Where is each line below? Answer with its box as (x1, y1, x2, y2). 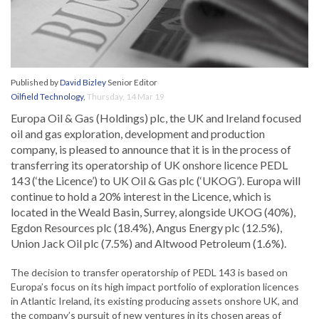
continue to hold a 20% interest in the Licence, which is (11, 189, 271, 204)
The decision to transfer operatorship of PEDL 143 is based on (11, 266, 288, 279)
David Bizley (60, 77, 106, 88)
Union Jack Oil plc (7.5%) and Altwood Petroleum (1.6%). (11, 236, 286, 251)
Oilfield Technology (11, 91, 83, 103)
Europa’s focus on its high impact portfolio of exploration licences (11, 281, 299, 293)
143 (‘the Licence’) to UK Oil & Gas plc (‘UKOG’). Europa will (11, 174, 300, 188)
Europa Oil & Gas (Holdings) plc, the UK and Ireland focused (11, 111, 301, 125)
